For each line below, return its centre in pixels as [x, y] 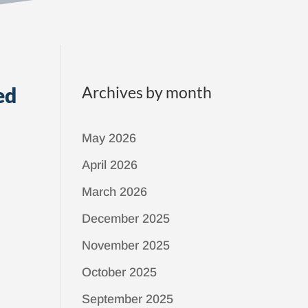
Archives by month [147, 92]
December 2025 [126, 219]
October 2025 [120, 272]
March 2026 [115, 192]
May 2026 [109, 138]
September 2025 [128, 299]
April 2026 [110, 165]
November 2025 [126, 245]
